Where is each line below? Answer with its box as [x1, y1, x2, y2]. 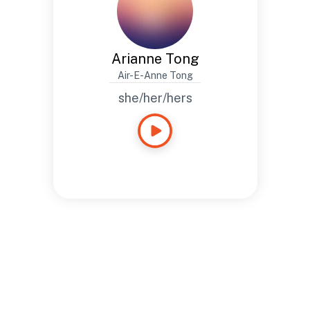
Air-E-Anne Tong [117, 70, 193, 81]
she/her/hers [118, 91, 192, 105]
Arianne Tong [111, 51, 199, 67]
